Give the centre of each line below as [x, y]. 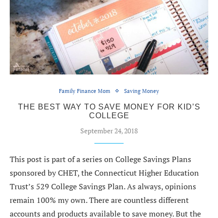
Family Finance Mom [85, 91]
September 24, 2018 [109, 130]
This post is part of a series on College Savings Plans [100, 159]
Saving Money [142, 91]
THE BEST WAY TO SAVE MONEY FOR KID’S [109, 107]
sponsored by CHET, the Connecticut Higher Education [104, 173]
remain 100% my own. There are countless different [99, 200]
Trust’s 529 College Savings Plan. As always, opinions [103, 186]
